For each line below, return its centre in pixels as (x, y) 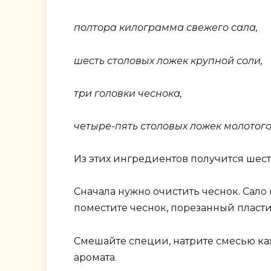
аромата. (95, 257)
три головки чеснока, (128, 93)
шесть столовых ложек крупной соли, (168, 60)
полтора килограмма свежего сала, (166, 28)
